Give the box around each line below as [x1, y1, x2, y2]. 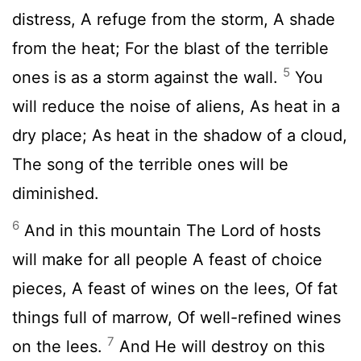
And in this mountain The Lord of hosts [19, 220, 321, 240]
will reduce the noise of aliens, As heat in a [12, 96, 340, 116]
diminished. [12, 183, 99, 203]
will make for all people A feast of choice [12, 249, 322, 269]
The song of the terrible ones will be [12, 154, 288, 174]
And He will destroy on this [114, 336, 325, 356]
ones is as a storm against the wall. [12, 67, 283, 87]
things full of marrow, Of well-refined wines [12, 307, 341, 327]
